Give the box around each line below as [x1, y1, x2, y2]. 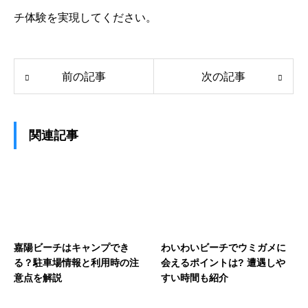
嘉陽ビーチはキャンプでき [14, 242, 129, 254]
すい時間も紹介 [161, 272, 228, 284]
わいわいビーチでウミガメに [161, 242, 286, 254]
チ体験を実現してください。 [14, 12, 157, 24]
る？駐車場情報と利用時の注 [14, 257, 139, 269]
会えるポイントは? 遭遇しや [161, 257, 285, 269]
